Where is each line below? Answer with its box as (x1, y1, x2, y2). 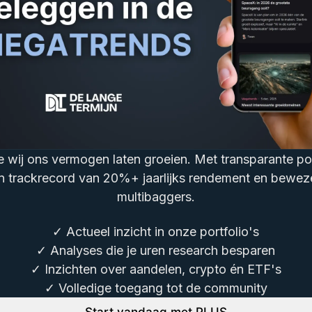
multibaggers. (116, 189, 195, 205)
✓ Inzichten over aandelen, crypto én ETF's (30, 261, 281, 276)
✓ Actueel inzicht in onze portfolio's (52, 224, 260, 239)
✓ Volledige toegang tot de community (44, 280, 267, 295)
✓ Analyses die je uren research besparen (36, 242, 276, 258)
